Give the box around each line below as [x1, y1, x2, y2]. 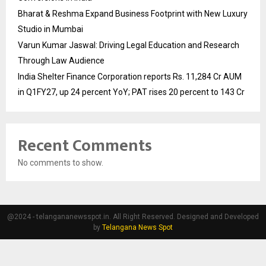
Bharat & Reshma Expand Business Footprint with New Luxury [18, 8, 248, 18]
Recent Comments [18, 131, 152, 160]
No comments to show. [18, 157, 103, 167]
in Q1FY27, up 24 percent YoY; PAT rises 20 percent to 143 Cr [18, 87, 245, 97]
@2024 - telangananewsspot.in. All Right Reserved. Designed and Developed [7, 212, 259, 221]
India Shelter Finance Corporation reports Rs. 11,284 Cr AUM [18, 71, 242, 81]
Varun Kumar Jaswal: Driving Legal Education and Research [18, 40, 239, 50]
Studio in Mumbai [18, 24, 83, 34]
